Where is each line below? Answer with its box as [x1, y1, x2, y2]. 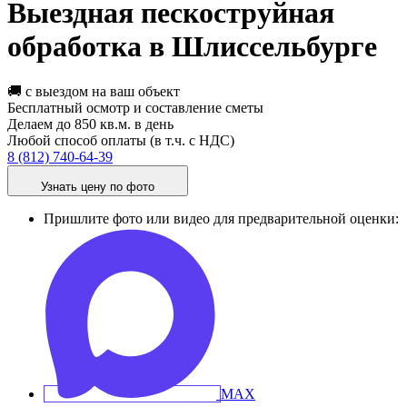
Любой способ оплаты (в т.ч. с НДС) [7, 132, 234, 148]
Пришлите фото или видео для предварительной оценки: [44, 210, 399, 226]
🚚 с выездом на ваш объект [7, 83, 180, 99]
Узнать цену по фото [41, 179, 154, 194]
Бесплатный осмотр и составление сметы [7, 99, 263, 115]
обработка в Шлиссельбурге [7, 30, 377, 64]
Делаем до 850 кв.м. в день [7, 115, 174, 132]
